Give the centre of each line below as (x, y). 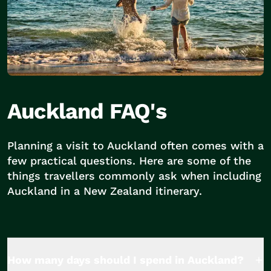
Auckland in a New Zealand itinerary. (105, 191)
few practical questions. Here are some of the (129, 161)
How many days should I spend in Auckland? (126, 260)
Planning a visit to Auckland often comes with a (135, 145)
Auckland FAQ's (87, 111)
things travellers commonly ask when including (134, 176)
